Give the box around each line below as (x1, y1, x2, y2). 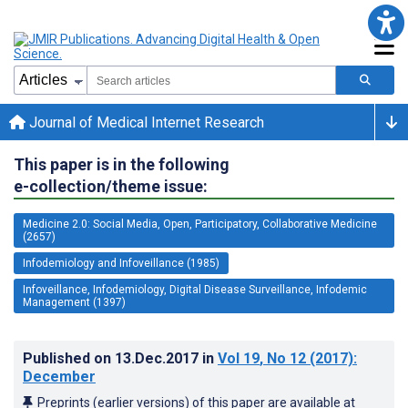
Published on (23, 349, 115, 367)
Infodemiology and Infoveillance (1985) (23, 256, 219, 270)
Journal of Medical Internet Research (25, 113, 264, 131)
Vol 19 (218, 349, 260, 367)
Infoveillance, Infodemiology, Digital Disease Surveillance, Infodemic (23, 282, 367, 296)
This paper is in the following (14, 154, 229, 174)
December (23, 367, 96, 385)
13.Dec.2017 (115, 349, 202, 367)
